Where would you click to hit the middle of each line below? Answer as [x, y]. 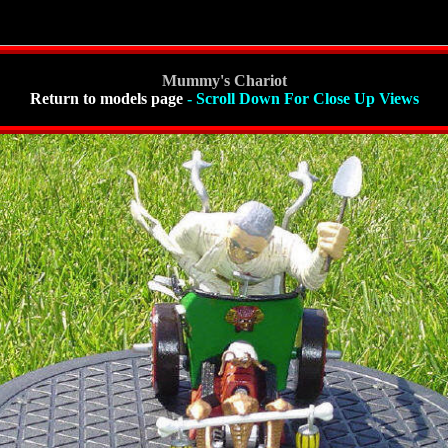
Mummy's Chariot [224, 80]
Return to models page [106, 98]
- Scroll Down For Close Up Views [303, 98]
